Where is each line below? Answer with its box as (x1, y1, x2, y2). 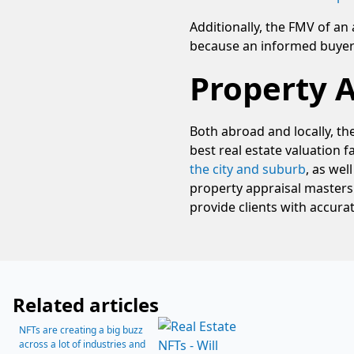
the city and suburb (190, 160, 306, 178)
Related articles (13, 292, 159, 318)
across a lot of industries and (19, 337, 145, 351)
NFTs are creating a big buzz (19, 323, 143, 337)
